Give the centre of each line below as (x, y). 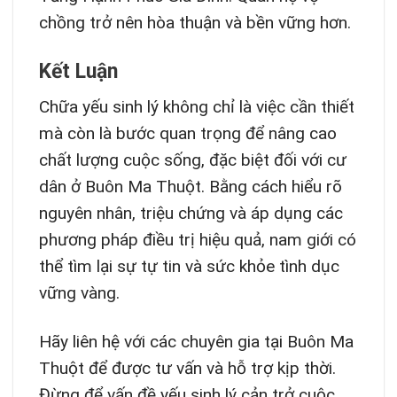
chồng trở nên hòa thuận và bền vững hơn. (195, 22)
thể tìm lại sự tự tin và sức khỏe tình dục (189, 267)
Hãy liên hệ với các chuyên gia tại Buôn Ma (196, 342)
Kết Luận (78, 71)
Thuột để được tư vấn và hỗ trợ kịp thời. (187, 369)
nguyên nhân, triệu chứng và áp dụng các (191, 214)
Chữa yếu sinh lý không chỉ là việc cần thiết (196, 107)
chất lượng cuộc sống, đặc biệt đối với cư (192, 160)
